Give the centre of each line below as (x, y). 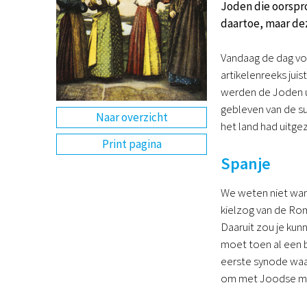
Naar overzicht (132, 117)
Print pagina (132, 144)
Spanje (246, 163)
